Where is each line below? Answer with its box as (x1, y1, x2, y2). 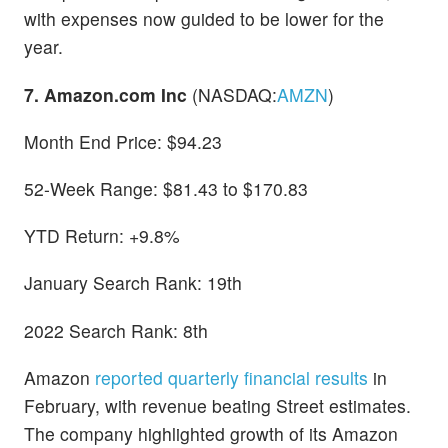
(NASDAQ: (187, 81, 277, 107)
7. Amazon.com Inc (24, 81, 187, 107)
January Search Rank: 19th (24, 270, 242, 296)
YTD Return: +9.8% (24, 223, 180, 249)
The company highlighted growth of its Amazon (24, 420, 398, 446)
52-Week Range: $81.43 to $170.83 (24, 175, 308, 201)
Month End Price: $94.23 (24, 128, 222, 154)
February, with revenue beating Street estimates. (24, 392, 411, 418)
